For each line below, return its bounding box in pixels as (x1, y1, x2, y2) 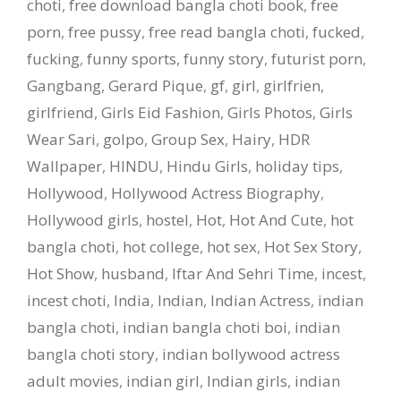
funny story (183, 47, 264, 69)
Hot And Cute (229, 209, 323, 230)
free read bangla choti (149, 21, 305, 42)
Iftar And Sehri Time (172, 262, 314, 284)
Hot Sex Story (264, 235, 358, 257)
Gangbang (27, 74, 101, 96)
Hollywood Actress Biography (111, 182, 320, 203)
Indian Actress (210, 289, 311, 311)
